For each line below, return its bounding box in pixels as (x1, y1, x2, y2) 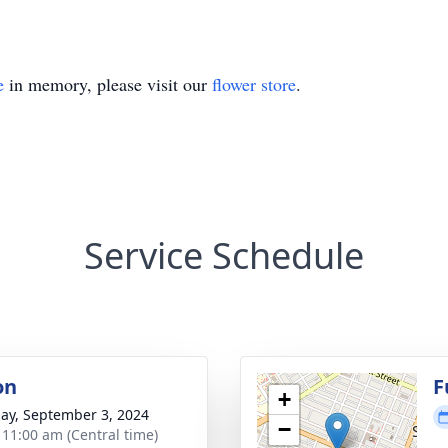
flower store (212, 72, 296, 96)
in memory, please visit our (4, 72, 212, 96)
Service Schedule (84, 231, 364, 280)
